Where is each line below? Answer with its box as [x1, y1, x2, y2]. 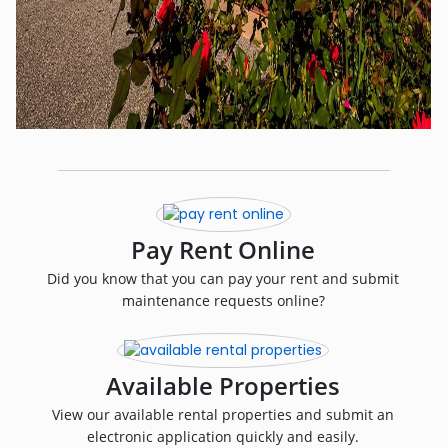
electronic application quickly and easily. [87, 427, 360, 446]
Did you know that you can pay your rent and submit [47, 269, 400, 288]
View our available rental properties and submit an [52, 405, 395, 424]
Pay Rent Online [131, 233, 316, 266]
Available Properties [106, 369, 341, 402]
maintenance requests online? [121, 291, 325, 310]
